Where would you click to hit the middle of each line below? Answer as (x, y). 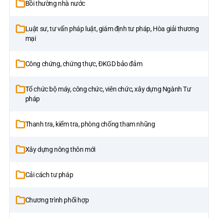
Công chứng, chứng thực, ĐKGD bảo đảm (84, 64)
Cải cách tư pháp (49, 174)
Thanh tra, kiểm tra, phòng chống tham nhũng (90, 124)
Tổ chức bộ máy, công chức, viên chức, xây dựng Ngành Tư (108, 89)
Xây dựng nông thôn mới (60, 149)
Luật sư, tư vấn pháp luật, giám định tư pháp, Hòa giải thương (112, 28)
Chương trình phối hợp (57, 200)
